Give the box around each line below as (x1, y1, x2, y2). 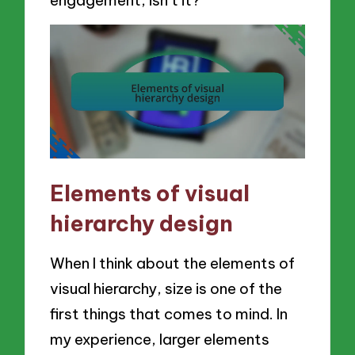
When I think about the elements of (50, 254, 296, 273)
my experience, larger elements (50, 330, 270, 349)
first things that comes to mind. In (50, 304, 288, 324)
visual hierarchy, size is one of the (50, 279, 283, 299)
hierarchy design (50, 208, 234, 237)
